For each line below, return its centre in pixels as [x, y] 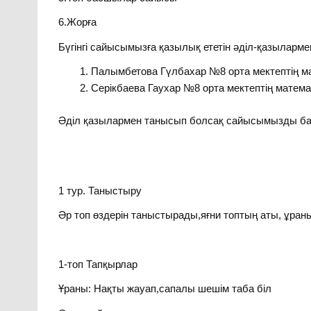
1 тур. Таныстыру [100, 190]
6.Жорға [78, 22]
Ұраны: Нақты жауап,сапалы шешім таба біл [165, 289]
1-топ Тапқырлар [98, 264]
